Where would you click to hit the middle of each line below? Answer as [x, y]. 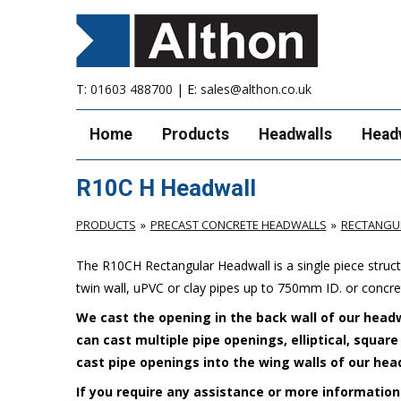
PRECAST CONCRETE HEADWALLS [238, 225]
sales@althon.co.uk [256, 89]
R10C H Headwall [166, 188]
